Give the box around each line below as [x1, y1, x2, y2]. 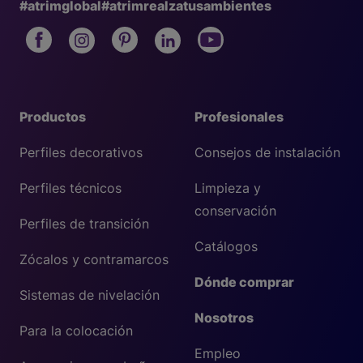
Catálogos [194, 238, 258, 255]
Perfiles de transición [19, 216, 149, 233]
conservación [194, 203, 276, 220]
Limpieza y [194, 180, 261, 197]
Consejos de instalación [194, 144, 340, 161]
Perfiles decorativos [19, 144, 143, 161]
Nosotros [194, 310, 254, 327]
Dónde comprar [194, 274, 294, 291]
